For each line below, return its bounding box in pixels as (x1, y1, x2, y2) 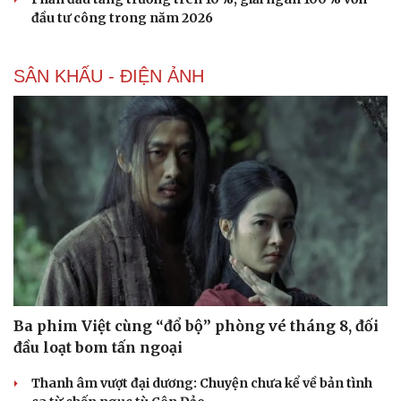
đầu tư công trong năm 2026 (31, 9, 213, 26)
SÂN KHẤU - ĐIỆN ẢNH (13, 65, 204, 86)
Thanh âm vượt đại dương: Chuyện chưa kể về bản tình (31, 375, 372, 392)
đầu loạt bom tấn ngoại (13, 338, 183, 357)
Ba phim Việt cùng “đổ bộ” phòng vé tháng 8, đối (13, 317, 379, 336)
